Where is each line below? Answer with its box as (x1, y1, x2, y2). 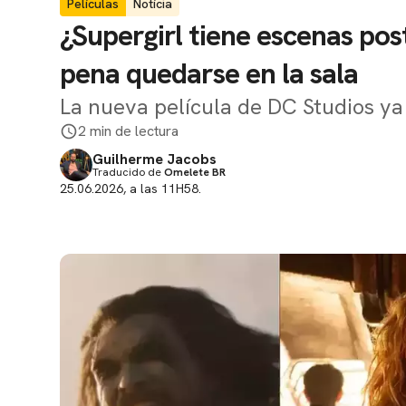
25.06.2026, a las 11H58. (60, 180, 201, 197)
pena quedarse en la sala (60, 54, 358, 92)
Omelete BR (164, 165, 226, 179)
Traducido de (92, 165, 164, 179)
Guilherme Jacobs (92, 150, 217, 169)
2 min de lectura (78, 121, 179, 140)
